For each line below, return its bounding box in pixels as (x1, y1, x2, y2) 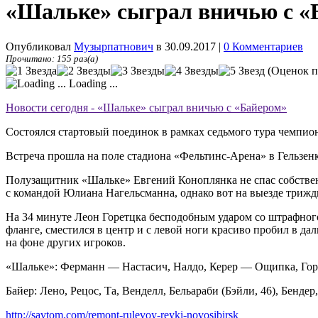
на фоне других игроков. (6, 236, 126, 248)
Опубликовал (6, 40, 74, 53)
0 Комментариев (224, 40, 303, 53)
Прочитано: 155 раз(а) (6, 53, 98, 64)
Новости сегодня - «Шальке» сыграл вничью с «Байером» (6, 101, 287, 114)
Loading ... (66, 77, 118, 89)
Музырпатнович (74, 40, 153, 53)
